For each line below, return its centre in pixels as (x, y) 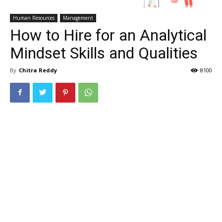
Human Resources (34, 18)
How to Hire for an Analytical (108, 35)
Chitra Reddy (38, 70)
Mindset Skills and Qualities (104, 53)
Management (78, 18)
